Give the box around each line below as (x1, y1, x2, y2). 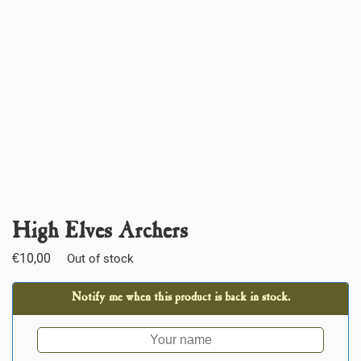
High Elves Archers (12, 220, 188, 245)
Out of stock (67, 251, 134, 266)
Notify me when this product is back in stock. (71, 291, 290, 305)
